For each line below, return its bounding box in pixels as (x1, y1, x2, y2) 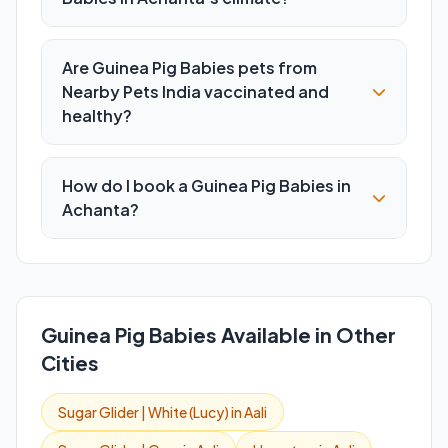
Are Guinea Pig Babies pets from (62, 57, 317, 78)
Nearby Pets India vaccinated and (62, 81, 329, 102)
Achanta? (62, 199, 139, 220)
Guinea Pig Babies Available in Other (41, 322, 396, 347)
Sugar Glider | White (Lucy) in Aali (58, 403, 267, 421)
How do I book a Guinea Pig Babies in (62, 175, 351, 196)
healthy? (62, 105, 132, 126)
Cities (41, 350, 99, 375)
